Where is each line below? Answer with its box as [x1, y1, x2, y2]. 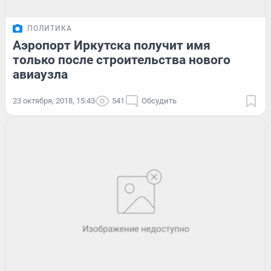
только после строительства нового [13, 52, 230, 67]
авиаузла [13, 67, 68, 82]
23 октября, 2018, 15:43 [13, 96, 95, 105]
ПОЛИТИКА [27, 24, 72, 33]
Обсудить [142, 96, 177, 105]
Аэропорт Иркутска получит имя [13, 38, 211, 53]
